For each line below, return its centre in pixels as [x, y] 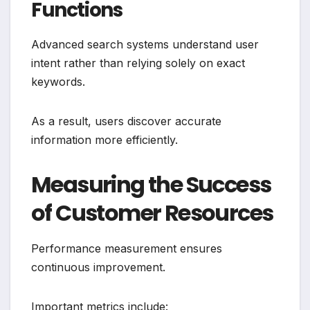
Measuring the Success [151, 184]
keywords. [58, 81]
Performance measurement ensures [127, 248]
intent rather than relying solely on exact [138, 63]
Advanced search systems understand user [145, 44]
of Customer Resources [152, 212]
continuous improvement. [98, 267]
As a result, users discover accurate [126, 121]
